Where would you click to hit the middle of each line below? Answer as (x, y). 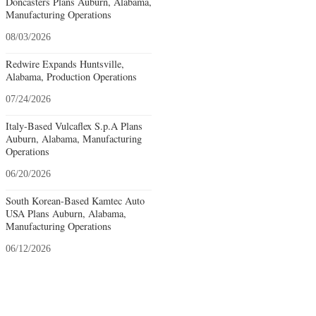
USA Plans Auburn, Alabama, (66, 213)
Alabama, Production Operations (71, 76)
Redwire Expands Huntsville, (65, 63)
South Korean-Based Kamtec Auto (75, 200)
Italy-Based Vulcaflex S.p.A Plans (74, 126)
